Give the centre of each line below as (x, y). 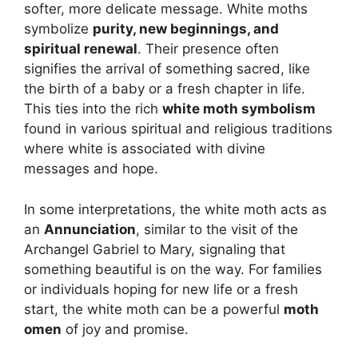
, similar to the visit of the (217, 229)
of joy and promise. (125, 329)
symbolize (58, 29)
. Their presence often (208, 49)
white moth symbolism (239, 109)
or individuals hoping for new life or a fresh (161, 289)
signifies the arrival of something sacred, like (167, 69)
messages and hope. (91, 169)
